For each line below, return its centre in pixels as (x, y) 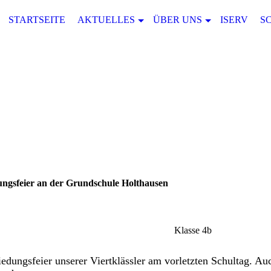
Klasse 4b (193, 230)
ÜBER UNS (178, 20)
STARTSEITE (37, 20)
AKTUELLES (106, 20)
